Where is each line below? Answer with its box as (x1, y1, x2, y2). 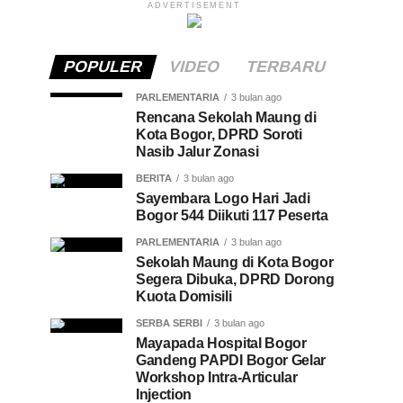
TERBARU (243, 58, 328, 76)
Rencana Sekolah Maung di (136, 110, 317, 125)
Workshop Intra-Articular (136, 370, 298, 385)
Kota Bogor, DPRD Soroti (136, 127, 302, 142)
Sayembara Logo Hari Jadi (136, 191, 310, 206)
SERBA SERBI (136, 318, 202, 328)
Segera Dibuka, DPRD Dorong (136, 272, 335, 287)
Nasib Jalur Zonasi (136, 144, 259, 159)
